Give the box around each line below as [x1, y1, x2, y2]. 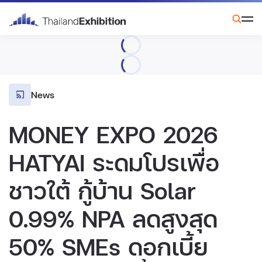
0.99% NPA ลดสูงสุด [9, 202, 218, 235]
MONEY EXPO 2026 [9, 118, 218, 150]
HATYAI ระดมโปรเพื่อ [9, 146, 219, 178]
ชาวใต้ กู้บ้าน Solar [9, 174, 196, 206]
